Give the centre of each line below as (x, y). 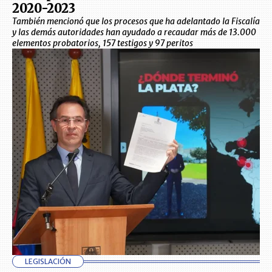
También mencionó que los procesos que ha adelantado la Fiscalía (136, 21)
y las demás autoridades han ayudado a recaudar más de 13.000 (134, 32)
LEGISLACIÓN (48, 261)
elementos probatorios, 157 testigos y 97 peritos (103, 43)
